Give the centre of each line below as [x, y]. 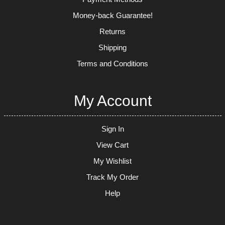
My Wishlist [113, 161]
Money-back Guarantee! [113, 15]
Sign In [113, 129]
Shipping [113, 47]
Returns [113, 31]
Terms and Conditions [113, 63]
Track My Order [113, 177]
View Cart [113, 145]
